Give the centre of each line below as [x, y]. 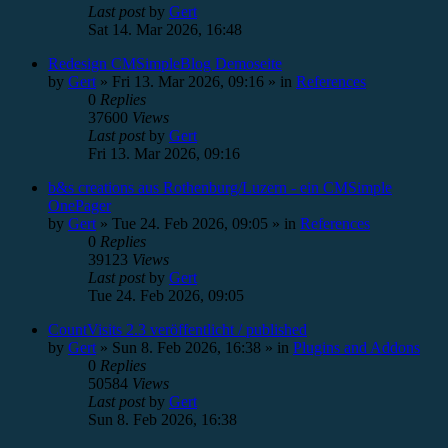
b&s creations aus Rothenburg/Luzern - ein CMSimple [220, 187]
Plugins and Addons [356, 347]
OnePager [79, 205]
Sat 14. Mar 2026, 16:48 [165, 29]
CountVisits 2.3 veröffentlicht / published [177, 329]
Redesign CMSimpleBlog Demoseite [165, 63]
